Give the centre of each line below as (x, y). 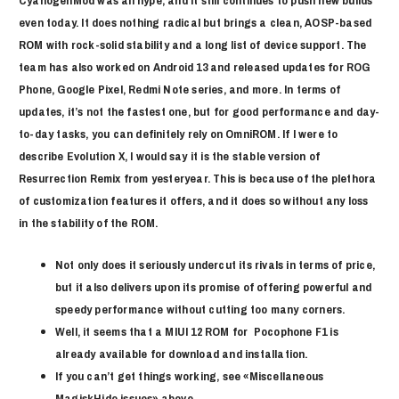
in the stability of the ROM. (89, 223)
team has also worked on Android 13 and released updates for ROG (195, 67)
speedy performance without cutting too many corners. (200, 309)
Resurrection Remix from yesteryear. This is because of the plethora (198, 179)
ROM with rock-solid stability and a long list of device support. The (193, 45)
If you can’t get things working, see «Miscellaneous (190, 376)
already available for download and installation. (182, 354)
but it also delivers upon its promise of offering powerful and (214, 287)
